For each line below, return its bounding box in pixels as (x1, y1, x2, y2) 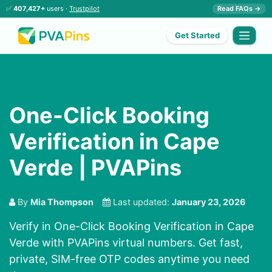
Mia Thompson (30, 197, 93, 208)
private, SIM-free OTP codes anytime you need (9, 253, 250, 266)
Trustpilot (69, 4, 100, 13)
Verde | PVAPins (9, 154, 182, 182)
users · (45, 4, 69, 13)
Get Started (175, 30, 220, 41)
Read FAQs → (217, 4, 261, 13)
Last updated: (110, 197, 172, 208)
